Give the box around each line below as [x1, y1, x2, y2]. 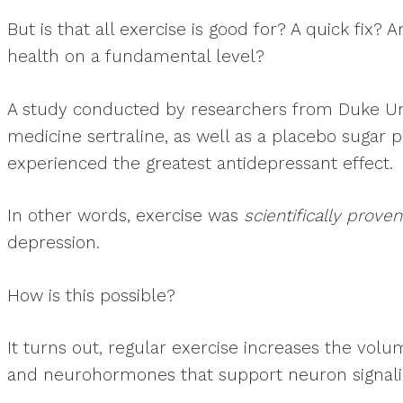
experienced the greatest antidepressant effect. [7, 152, 393, 174]
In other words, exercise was [7, 205, 244, 226]
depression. [7, 232, 100, 253]
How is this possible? [7, 284, 175, 306]
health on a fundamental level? [7, 46, 264, 67]
